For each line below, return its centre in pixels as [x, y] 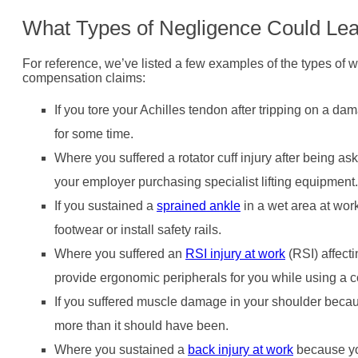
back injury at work [241, 349]
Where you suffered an [120, 253]
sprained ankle [199, 205]
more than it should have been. [141, 325]
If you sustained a [105, 205]
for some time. [94, 133]
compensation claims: [84, 78]
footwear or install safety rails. [138, 229]
